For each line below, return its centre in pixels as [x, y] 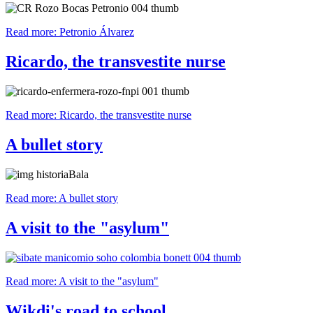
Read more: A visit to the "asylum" [82, 281]
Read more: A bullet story [62, 198]
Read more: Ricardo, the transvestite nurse [99, 115]
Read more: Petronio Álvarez [70, 32]
